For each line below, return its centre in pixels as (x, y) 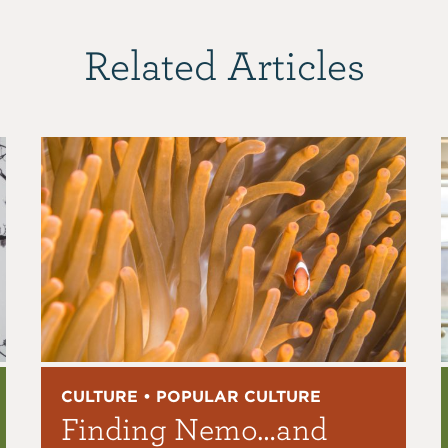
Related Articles (224, 64)
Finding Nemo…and (194, 427)
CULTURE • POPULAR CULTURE (191, 396)
